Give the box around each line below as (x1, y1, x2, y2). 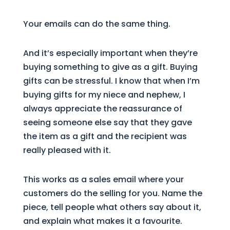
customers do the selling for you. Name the (23, 187, 202, 199)
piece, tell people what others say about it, (23, 201, 201, 213)
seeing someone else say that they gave (23, 116, 192, 128)
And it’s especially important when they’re (23, 47, 198, 59)
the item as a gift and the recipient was (23, 130, 187, 142)
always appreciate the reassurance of (23, 102, 182, 114)
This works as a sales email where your (23, 173, 184, 185)
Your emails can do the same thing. (23, 17, 170, 30)
